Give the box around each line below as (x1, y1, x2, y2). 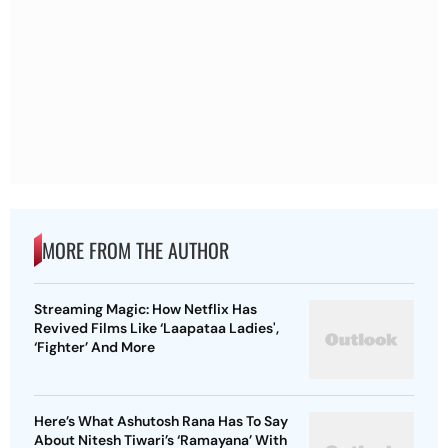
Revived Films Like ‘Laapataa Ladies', (34, 319, 279, 338)
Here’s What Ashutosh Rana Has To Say (34, 412, 288, 431)
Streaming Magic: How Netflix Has (34, 300, 257, 319)
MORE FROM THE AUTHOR (42, 235, 229, 266)
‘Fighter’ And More (34, 338, 155, 357)
